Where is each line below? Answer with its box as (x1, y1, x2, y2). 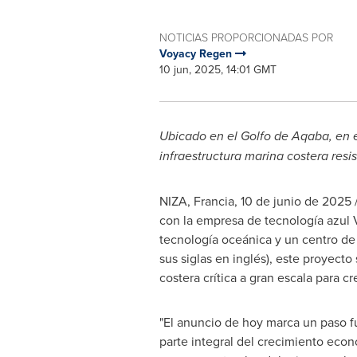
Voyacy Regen (159, 45, 235, 61)
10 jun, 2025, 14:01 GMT (159, 61, 277, 77)
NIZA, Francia (159, 192, 234, 210)
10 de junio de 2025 (240, 192, 351, 210)
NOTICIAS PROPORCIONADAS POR (159, 29, 333, 45)
